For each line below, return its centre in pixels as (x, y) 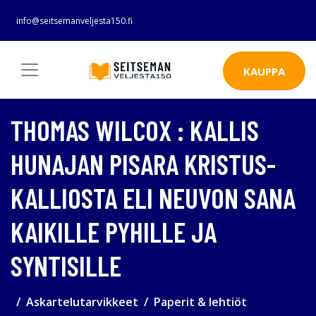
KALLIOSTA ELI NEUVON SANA (153, 197)
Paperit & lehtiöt (200, 302)
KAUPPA (264, 71)
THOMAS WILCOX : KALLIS (135, 129)
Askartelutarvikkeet (82, 302)
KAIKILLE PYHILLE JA (114, 231)
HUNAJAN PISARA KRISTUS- (143, 163)
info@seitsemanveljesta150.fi (74, 21)
